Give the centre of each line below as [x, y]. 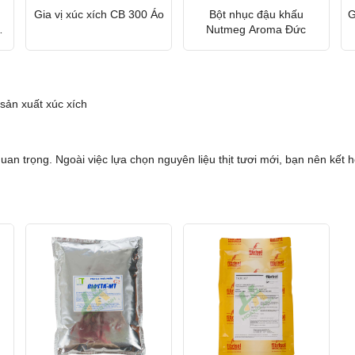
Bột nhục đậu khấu [256, 14]
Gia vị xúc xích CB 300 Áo [99, 14]
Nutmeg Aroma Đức [256, 29]
